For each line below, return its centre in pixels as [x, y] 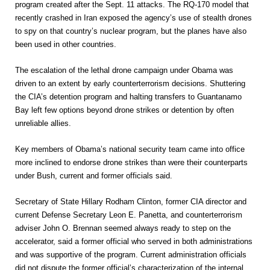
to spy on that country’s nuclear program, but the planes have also [131, 31]
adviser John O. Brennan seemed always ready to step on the [123, 228]
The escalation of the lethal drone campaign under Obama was [124, 70]
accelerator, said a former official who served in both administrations [134, 241]
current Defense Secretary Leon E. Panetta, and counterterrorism [129, 215]
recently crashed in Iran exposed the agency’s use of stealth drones [133, 18]
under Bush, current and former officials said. [94, 176]
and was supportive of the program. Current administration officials [131, 255]
